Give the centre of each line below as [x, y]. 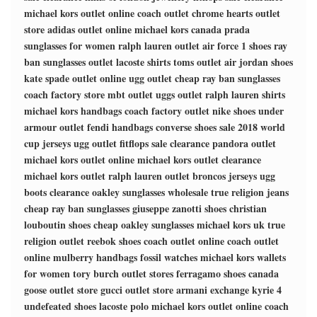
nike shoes [234, 111]
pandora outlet [244, 143]
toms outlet [197, 62]
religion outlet [54, 241]
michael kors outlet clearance [199, 160]
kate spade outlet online [75, 78]
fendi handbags [120, 127]
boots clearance [57, 192]
